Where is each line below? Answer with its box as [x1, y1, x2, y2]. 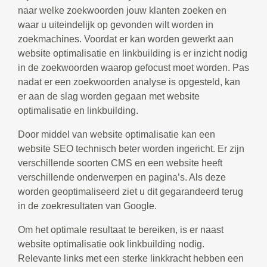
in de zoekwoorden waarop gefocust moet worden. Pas [18, 63, 249, 73]
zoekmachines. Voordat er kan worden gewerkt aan [18, 34, 234, 45]
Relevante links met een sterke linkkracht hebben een [18, 253, 244, 264]
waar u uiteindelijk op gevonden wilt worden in [18, 20, 213, 30]
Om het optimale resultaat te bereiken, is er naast [18, 225, 223, 235]
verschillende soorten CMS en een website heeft [18, 158, 222, 169]
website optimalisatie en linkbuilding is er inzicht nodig [18, 48, 247, 59]
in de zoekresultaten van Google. [18, 201, 157, 212]
